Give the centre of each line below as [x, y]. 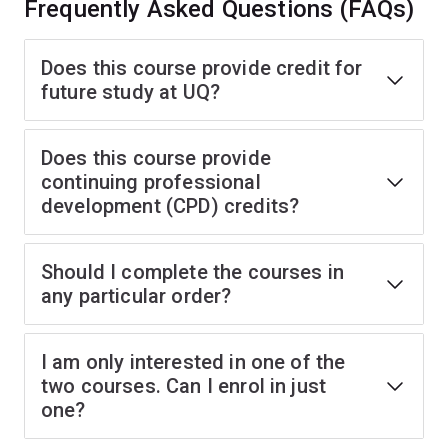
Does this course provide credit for [202, 68]
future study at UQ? [131, 92]
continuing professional [151, 182]
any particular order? [136, 296]
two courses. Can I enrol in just [184, 386]
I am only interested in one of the [193, 362]
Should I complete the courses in [193, 272]
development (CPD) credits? [170, 206]
